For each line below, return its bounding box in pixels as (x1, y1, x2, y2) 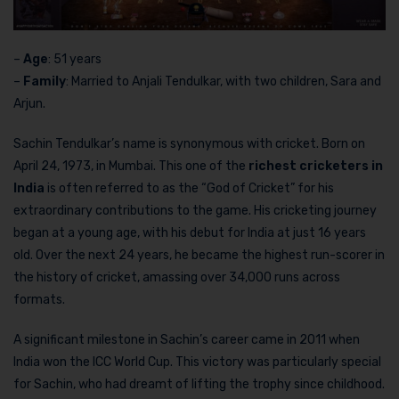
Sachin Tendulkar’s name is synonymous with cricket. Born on (13, 136, 365, 152)
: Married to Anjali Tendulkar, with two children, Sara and (66, 74, 381, 90)
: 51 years (48, 52, 102, 68)
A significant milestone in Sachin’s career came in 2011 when (13, 332, 360, 348)
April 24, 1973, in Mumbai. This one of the (13, 159, 248, 175)
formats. (13, 292, 65, 308)
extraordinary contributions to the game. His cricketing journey (13, 203, 377, 219)
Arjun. (13, 96, 45, 112)
